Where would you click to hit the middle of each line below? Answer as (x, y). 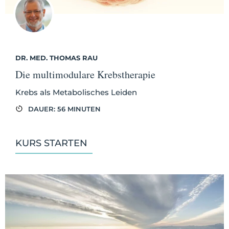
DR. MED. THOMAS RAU (56, 58)
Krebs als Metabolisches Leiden (76, 92)
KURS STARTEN (51, 143)
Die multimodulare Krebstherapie (85, 74)
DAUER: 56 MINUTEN (64, 109)
